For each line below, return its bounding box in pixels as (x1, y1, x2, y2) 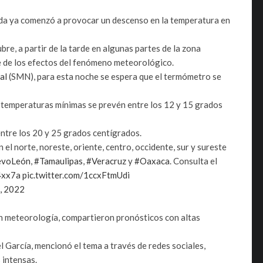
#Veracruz (86, 155, 126, 166)
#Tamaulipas (34, 155, 83, 166)
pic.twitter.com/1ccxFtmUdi (22, 169, 130, 180)
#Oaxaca (134, 155, 170, 166)
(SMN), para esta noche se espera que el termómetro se (7, 70, 221, 82)
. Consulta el (170, 155, 217, 166)
